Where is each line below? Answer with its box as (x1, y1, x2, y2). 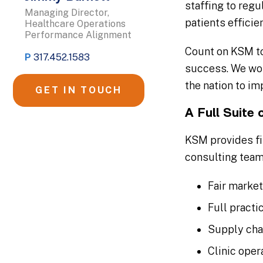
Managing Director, (25, 6, 109, 18)
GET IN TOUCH (35, 84, 122, 96)
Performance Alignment (25, 29, 131, 41)
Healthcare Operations (25, 18, 126, 29)
